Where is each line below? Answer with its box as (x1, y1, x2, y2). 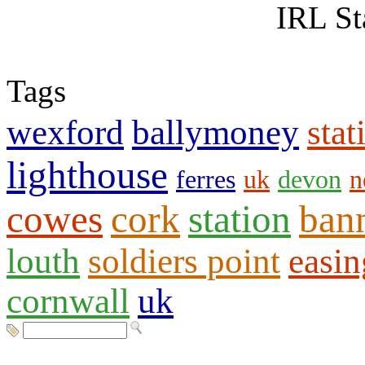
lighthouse (7, 154, 168, 197)
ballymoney (132, 113, 299, 152)
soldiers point (88, 242, 280, 281)
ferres (176, 165, 235, 195)
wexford (7, 113, 124, 152)
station (188, 198, 291, 241)
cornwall (7, 282, 130, 321)
